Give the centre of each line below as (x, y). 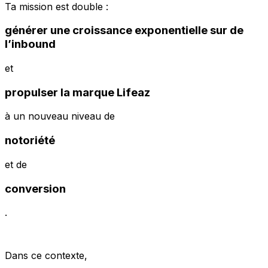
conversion (35, 188)
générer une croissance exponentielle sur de (124, 31)
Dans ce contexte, (46, 256)
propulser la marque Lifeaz (77, 92)
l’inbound (30, 44)
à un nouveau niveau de (60, 116)
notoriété (30, 141)
